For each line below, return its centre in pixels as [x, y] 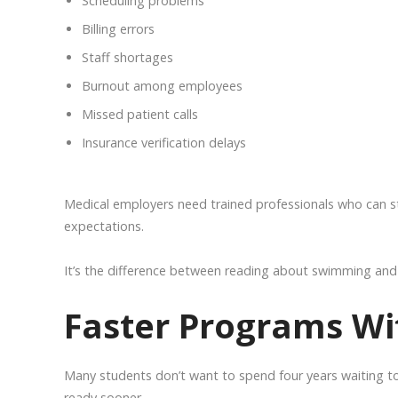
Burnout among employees [162, 85]
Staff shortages [127, 57]
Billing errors [118, 28]
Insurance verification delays [164, 142]
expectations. [104, 226]
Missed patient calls [140, 114]
